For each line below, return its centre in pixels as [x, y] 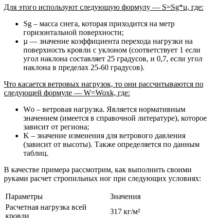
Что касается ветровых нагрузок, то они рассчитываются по [104, 84]
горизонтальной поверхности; [73, 32]
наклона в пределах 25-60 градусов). [84, 67]
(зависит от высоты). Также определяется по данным [111, 144]
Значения [125, 196]
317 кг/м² [125, 211]
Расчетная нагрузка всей [46, 207]
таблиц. [36, 153]
